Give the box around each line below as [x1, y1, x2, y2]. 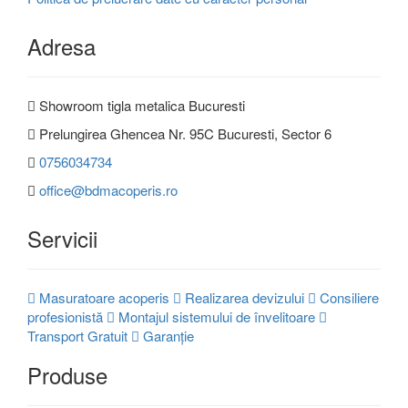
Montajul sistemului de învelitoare [115, 307, 315, 326]
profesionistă [27, 307, 103, 326]
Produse [27, 359, 107, 391]
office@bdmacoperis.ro [39, 180, 178, 199]
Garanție [139, 326, 194, 345]
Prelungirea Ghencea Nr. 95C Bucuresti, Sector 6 [36, 124, 331, 143]
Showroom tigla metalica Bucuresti [36, 96, 245, 115]
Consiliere [316, 288, 379, 307]
